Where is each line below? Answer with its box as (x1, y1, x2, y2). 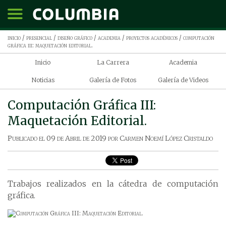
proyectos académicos (126, 34, 178, 41)
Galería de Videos (158, 76, 209, 84)
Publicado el (8, 134, 46, 143)
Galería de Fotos (89, 76, 137, 84)
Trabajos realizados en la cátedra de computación (8, 179, 218, 189)
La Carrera (96, 59, 129, 66)
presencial (26, 34, 52, 41)
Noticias (31, 76, 54, 84)
